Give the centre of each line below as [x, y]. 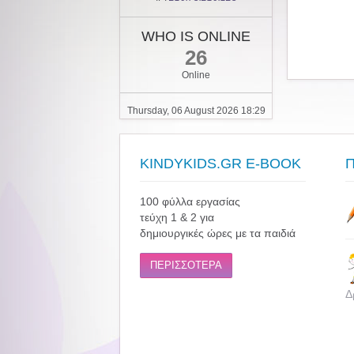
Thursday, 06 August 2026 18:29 [196, 110]
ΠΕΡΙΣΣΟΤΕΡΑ [186, 265]
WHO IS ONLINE [196, 36]
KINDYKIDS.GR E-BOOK [220, 164]
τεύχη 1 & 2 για [177, 217]
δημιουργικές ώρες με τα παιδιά [218, 233]
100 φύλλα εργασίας [193, 201]
